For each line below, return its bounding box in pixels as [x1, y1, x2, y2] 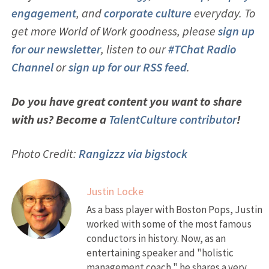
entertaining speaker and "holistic [86, 246, 234, 259]
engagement [11, 5, 76, 20]
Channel [11, 59, 53, 74]
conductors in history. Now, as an [86, 231, 226, 245]
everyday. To [191, 5, 255, 20]
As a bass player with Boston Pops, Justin [86, 202, 262, 216]
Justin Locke [86, 184, 144, 198]
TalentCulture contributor [108, 111, 237, 127]
